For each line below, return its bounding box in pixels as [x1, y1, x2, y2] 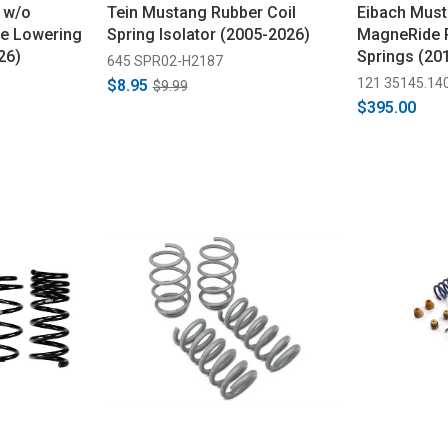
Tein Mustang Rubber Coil [106, 3, 296, 23]
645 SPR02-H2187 [106, 53, 223, 70]
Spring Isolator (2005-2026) [106, 25, 310, 45]
